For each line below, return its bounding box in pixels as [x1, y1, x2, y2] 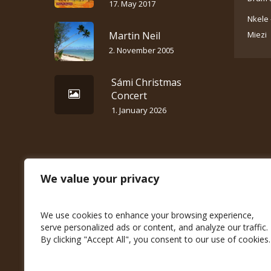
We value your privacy [41, 171, 159, 186]
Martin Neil [109, 28, 160, 42]
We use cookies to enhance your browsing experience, [41, 209, 254, 221]
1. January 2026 [111, 104, 166, 116]
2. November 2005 [109, 44, 174, 56]
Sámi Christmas [111, 75, 181, 89]
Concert [111, 88, 147, 102]
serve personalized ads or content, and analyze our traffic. [41, 221, 268, 233]
